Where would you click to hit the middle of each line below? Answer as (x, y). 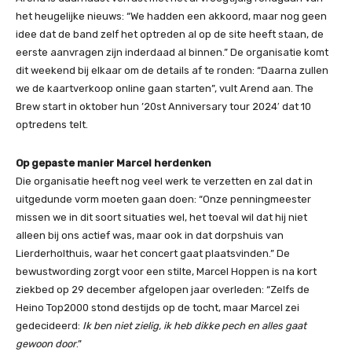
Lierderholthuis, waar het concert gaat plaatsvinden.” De (153, 253)
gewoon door (46, 344)
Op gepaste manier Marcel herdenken (114, 163)
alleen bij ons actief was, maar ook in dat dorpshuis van (150, 235)
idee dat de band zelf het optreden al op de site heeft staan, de (170, 34)
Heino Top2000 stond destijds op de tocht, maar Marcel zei (158, 308)
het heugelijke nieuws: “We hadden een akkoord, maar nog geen (171, 16)
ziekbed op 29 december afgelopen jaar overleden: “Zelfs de (163, 290)
